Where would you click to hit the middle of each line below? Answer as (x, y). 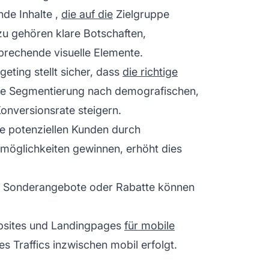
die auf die (87, 14)
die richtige (150, 71)
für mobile (150, 225)
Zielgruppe (141, 14)
